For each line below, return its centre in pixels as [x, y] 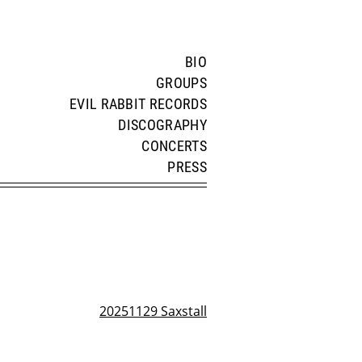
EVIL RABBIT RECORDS [138, 104]
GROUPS [181, 83]
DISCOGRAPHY [162, 125]
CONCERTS [174, 146]
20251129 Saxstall [153, 311]
